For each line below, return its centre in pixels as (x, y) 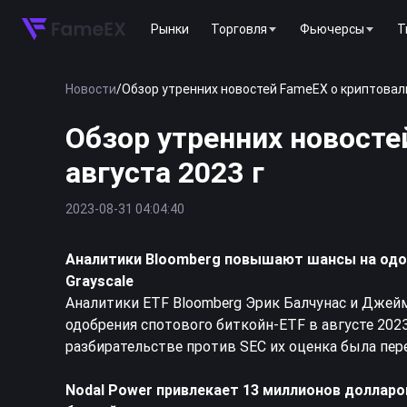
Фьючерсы (332, 29)
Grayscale (99, 281)
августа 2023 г (165, 172)
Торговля (239, 29)
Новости (91, 89)
